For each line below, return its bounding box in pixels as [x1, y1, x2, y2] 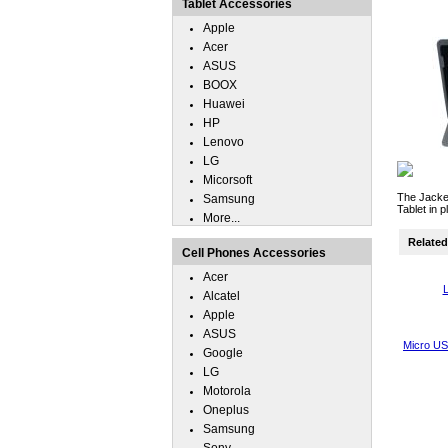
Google [203, 346, 243, 360]
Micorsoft [203, 173, 252, 187]
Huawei [203, 97, 245, 111]
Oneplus [203, 403, 249, 417]
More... [203, 211, 240, 225]
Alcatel [203, 289, 240, 303]
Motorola [203, 384, 251, 398]
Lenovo [203, 135, 244, 149]
